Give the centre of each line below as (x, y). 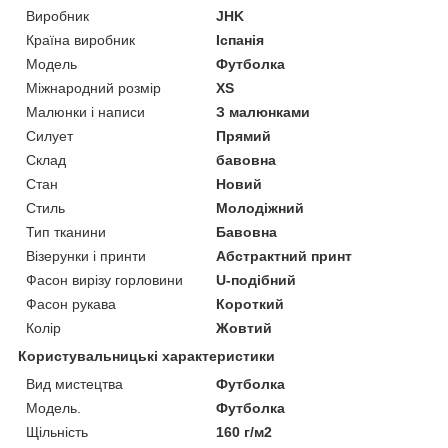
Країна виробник (80, 39)
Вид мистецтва (74, 383)
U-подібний (256, 279)
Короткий (250, 303)
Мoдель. (53, 407)
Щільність (57, 431)
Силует (49, 135)
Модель (51, 63)
